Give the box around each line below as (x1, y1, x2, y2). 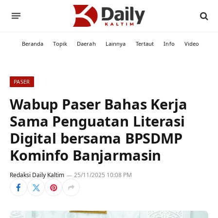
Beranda (21, 40, 44, 47)
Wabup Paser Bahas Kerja (10, 94, 187, 113)
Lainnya (105, 40, 126, 47)
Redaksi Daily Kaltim (10, 171, 64, 179)
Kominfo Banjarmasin (10, 145, 162, 164)
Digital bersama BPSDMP (10, 128, 182, 147)
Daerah (77, 40, 96, 47)
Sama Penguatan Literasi (10, 111, 185, 130)
